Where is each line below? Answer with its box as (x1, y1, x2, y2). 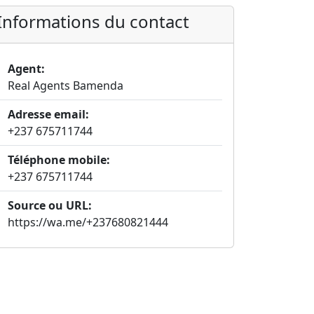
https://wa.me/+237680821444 (8, 214, 168, 230)
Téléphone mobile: (8, 152, 110, 168)
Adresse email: (8, 107, 89, 122)
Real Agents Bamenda (8, 78, 123, 93)
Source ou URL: (8, 198, 92, 213)
